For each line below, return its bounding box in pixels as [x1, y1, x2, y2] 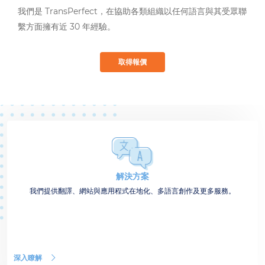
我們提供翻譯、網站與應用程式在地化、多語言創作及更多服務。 [30, 186, 235, 195]
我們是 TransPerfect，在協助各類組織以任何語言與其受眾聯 [18, 6, 247, 17]
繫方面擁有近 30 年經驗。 [18, 21, 118, 32]
